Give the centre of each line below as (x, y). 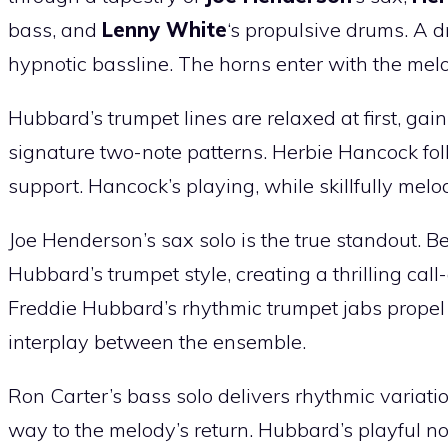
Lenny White (164, 30)
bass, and (55, 30)
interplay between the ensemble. (157, 342)
